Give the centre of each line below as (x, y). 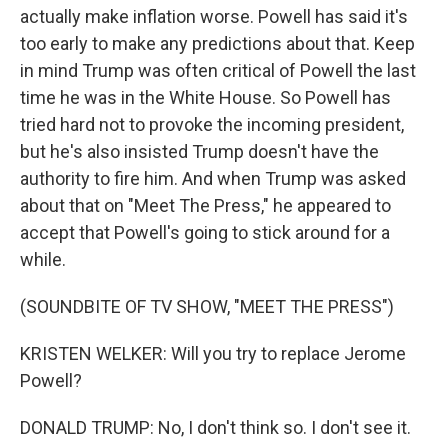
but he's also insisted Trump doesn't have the (199, 151)
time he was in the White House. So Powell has (205, 97)
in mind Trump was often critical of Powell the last (218, 70)
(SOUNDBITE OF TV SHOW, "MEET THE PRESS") (207, 306)
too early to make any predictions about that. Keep (217, 43)
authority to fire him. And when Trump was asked (213, 178)
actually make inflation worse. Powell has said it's (214, 16)
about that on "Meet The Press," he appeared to (205, 205)
